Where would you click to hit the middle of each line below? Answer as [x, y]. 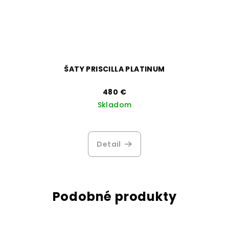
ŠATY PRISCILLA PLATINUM [114, 69]
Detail [109, 144]
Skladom [114, 105]
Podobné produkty [114, 196]
